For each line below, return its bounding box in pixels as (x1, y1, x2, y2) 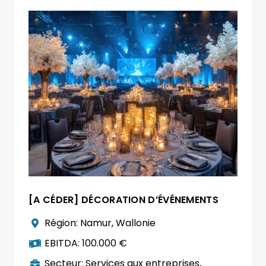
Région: (45, 216, 81, 230)
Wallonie (116, 216, 156, 230)
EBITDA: (45, 236, 83, 251)
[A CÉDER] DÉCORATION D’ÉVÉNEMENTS (28, 193, 218, 207)
